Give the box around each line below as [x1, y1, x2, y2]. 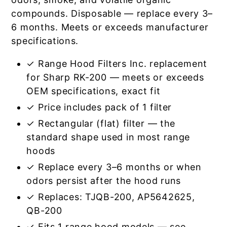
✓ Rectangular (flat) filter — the [26, 118, 176, 129]
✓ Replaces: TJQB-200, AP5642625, [26, 192, 195, 202]
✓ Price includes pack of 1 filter [26, 102, 172, 112]
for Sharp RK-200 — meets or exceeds [26, 72, 204, 83]
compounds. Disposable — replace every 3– [11, 8, 213, 19]
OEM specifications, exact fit [26, 86, 161, 96]
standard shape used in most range [26, 132, 191, 142]
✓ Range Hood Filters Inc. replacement [26, 58, 208, 69]
